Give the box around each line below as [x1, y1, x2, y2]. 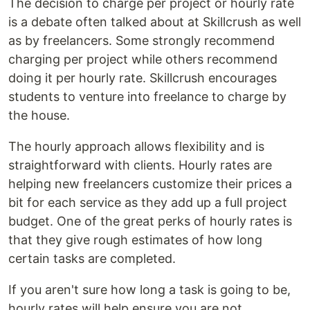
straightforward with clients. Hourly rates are [8, 158, 272, 172]
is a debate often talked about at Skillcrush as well [8, 15, 301, 29]
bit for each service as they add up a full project [8, 195, 287, 210]
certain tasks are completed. [8, 251, 176, 266]
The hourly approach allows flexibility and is [8, 139, 264, 154]
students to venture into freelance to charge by [8, 89, 286, 104]
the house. [8, 108, 70, 122]
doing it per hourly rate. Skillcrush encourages [8, 71, 277, 85]
